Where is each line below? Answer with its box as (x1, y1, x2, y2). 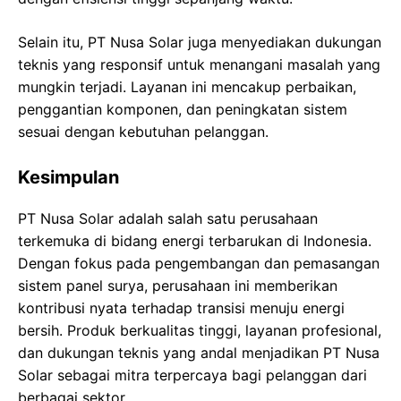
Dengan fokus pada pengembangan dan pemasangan (18, 254, 380, 273)
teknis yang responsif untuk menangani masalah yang (18, 55, 380, 74)
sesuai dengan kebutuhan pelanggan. (18, 123, 269, 141)
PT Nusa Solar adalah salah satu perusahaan (18, 209, 318, 228)
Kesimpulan (18, 166, 119, 189)
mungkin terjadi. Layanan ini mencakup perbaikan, (18, 78, 356, 97)
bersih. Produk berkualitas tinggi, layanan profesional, (18, 321, 381, 340)
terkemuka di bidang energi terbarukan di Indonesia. (18, 232, 371, 251)
